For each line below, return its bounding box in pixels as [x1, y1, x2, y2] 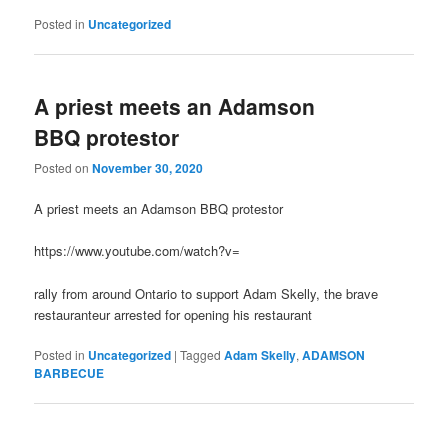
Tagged [180, 345, 222, 363]
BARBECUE [34, 363, 105, 382]
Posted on [34, 159, 93, 177]
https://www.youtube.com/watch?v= [34, 241, 241, 261]
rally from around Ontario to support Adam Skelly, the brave [34, 283, 379, 303]
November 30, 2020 [92, 159, 204, 178]
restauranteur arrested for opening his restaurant [34, 304, 313, 324]
